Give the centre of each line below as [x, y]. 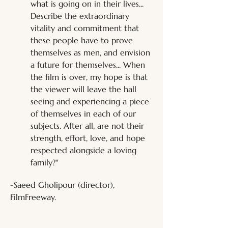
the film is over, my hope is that [90, 77]
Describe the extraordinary [81, 16]
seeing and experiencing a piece [91, 101]
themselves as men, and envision [92, 52]
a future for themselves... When [89, 65]
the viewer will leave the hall [85, 89]
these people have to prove [83, 40]
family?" [44, 162]
